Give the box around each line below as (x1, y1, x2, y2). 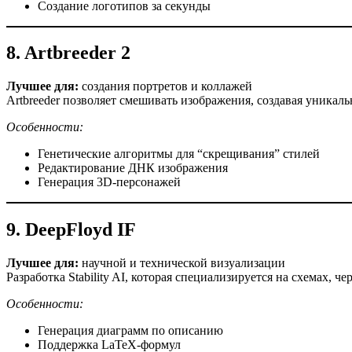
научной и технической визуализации (79, 256, 285, 270)
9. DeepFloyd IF (6, 219, 136, 240)
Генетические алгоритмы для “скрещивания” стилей (38, 147, 320, 161)
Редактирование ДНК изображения (38, 161, 228, 175)
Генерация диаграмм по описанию (38, 324, 223, 338)
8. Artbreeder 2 (6, 42, 130, 64)
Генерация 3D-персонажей (38, 175, 181, 189)
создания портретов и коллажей (79, 79, 252, 93)
